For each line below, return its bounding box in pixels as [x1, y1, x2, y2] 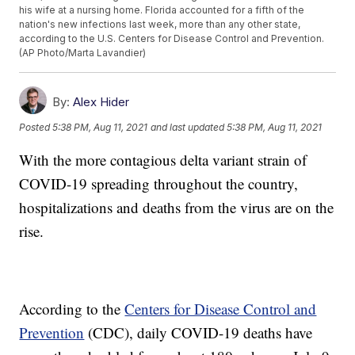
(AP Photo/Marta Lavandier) [19, 47, 147, 59]
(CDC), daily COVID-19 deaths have [84, 323, 313, 343]
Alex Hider [73, 94, 130, 110]
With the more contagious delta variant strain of [19, 150, 307, 170]
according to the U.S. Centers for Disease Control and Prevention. [19, 32, 325, 45]
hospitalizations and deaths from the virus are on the [19, 197, 334, 218]
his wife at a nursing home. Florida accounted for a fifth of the [19, 4, 305, 17]
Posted [19, 120, 53, 133]
